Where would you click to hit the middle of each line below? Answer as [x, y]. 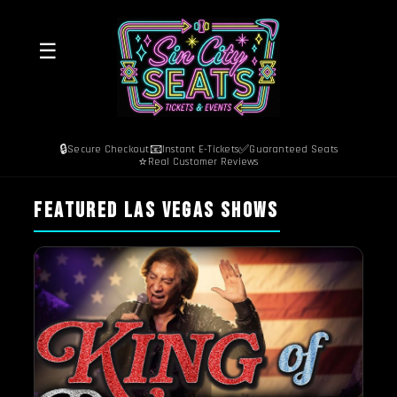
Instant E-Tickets [200, 149]
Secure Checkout [109, 149]
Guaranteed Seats [294, 149]
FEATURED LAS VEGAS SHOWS [156, 211]
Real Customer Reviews [203, 161]
